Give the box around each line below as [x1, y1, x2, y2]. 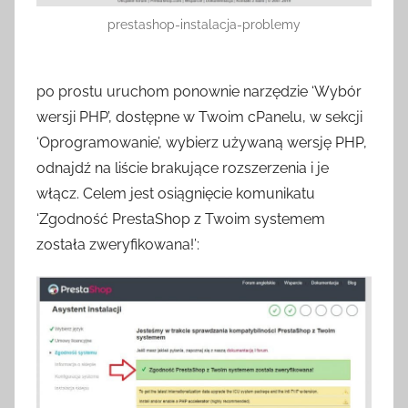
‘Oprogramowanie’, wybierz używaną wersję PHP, [36, 134, 367, 152]
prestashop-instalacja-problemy [107, 17, 301, 33]
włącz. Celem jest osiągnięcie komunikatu [36, 185, 315, 203]
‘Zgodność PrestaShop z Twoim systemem [36, 210, 325, 229]
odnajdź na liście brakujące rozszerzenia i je [36, 159, 329, 178]
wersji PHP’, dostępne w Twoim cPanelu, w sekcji [36, 108, 362, 127]
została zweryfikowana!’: [36, 236, 199, 254]
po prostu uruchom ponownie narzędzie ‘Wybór [36, 83, 362, 101]
